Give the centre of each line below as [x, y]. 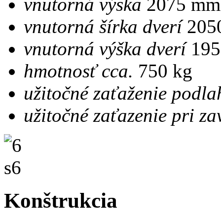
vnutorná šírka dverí [103, 26]
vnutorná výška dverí [105, 48]
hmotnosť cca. [78, 71]
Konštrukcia [61, 200]
